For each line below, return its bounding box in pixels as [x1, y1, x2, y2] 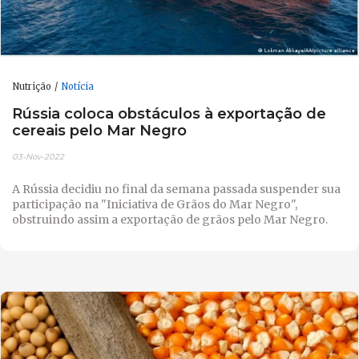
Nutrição [12, 81, 51, 93]
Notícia [61, 81, 94, 93]
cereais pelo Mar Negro [12, 120, 187, 139]
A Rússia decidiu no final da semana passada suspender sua [12, 182, 341, 197]
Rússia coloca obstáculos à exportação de [12, 103, 326, 123]
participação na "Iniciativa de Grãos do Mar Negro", [12, 197, 297, 212]
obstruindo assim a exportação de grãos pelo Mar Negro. [12, 212, 328, 228]
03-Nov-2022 [12, 151, 64, 163]
